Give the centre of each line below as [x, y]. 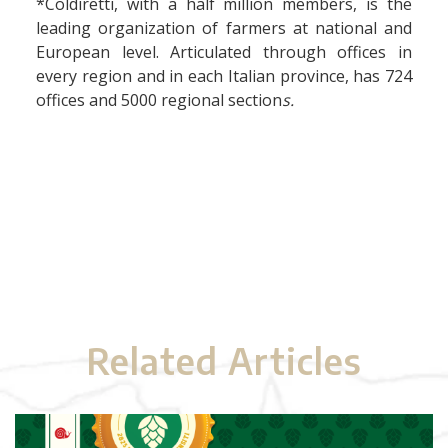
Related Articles [224, 360]
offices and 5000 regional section [159, 99]
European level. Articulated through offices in [224, 51]
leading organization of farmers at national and [224, 27]
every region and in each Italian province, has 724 [224, 75]
